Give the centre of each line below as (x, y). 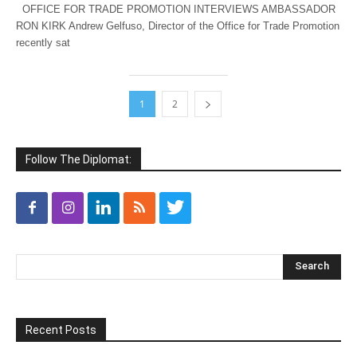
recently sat (43, 42)
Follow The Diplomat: (78, 159)
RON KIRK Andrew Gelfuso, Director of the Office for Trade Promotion (178, 25)
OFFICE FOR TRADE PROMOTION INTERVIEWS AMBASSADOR (176, 9)
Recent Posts (61, 330)
